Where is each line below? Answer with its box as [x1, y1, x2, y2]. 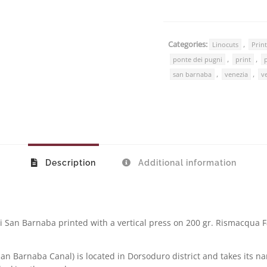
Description [42, 158, 96, 167]
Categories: [168, 39, 207, 49]
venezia [225, 70, 248, 79]
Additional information [135, 158, 237, 167]
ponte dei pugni [173, 55, 222, 64]
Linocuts [212, 40, 238, 49]
